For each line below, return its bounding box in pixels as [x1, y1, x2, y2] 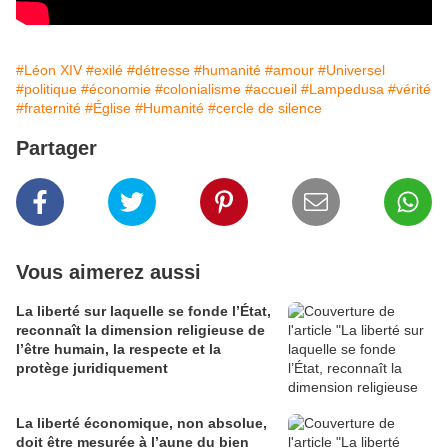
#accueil [245, 81, 297, 98]
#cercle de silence [208, 100, 322, 117]
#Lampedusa [301, 81, 384, 98]
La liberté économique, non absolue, [16, 415, 177, 432]
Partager [16, 137, 97, 160]
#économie [81, 81, 151, 98]
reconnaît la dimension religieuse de [16, 322, 265, 339]
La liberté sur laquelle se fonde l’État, [16, 303, 271, 320]
